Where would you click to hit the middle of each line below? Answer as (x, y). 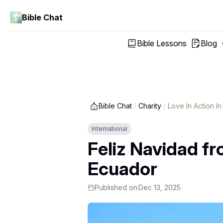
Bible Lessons (162, 43)
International (110, 129)
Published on (116, 187)
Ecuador (122, 169)
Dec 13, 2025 (160, 187)
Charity (150, 106)
